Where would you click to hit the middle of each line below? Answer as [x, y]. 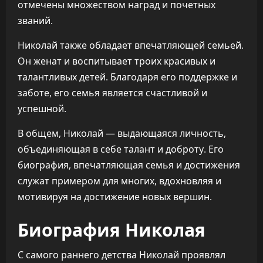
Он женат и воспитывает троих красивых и [117, 61]
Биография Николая [112, 229]
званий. [35, 21]
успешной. [42, 109]
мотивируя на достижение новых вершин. [115, 197]
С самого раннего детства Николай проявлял [122, 255]
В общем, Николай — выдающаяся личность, [122, 133]
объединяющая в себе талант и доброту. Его [121, 149]
